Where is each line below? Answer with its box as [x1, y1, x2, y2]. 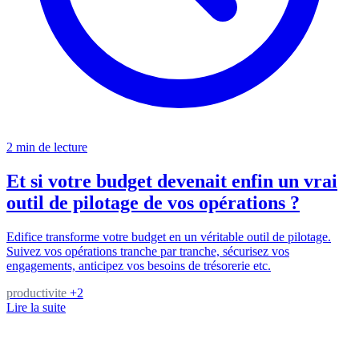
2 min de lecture [6, 140, 87, 155]
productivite [6, 286, 70, 301]
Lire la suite [6, 301, 66, 315]
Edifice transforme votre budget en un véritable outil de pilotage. [6, 230, 331, 244]
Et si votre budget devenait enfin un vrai [6, 171, 337, 192]
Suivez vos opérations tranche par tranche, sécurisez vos [6, 244, 289, 259]
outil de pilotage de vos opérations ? [6, 192, 300, 214]
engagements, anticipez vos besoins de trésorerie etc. [6, 259, 271, 273]
